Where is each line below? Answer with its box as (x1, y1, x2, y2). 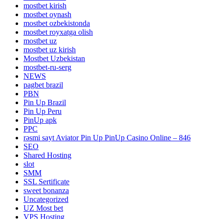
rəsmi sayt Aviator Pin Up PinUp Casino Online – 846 (23, 133, 191, 142)
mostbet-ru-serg (23, 63, 71, 72)
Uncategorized (23, 195, 68, 204)
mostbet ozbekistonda (23, 19, 90, 28)
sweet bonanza (23, 186, 69, 195)
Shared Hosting (23, 151, 71, 160)
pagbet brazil (23, 81, 63, 89)
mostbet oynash (23, 10, 71, 19)
